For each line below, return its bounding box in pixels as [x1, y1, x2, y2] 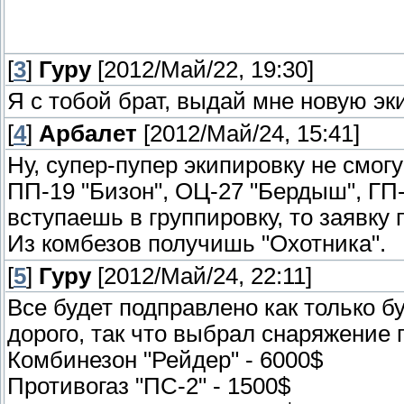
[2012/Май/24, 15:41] [137, 121, 360, 147]
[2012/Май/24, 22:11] [91, 263, 312, 289]
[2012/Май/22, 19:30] [91, 57, 314, 83]
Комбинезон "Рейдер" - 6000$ [7, 347, 323, 373]
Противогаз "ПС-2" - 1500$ [7, 373, 290, 399]
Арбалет [39, 121, 137, 147]
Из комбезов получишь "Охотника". [7, 231, 386, 257]
